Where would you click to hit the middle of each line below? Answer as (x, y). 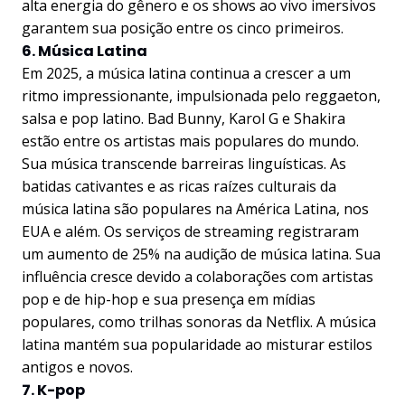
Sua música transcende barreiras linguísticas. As (184, 164)
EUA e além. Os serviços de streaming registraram (190, 231)
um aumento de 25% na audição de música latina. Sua (201, 254)
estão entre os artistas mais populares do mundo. (190, 141)
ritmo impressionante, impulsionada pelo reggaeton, (201, 96)
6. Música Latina (85, 51)
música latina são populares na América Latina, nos (195, 209)
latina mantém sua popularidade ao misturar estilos (197, 344)
